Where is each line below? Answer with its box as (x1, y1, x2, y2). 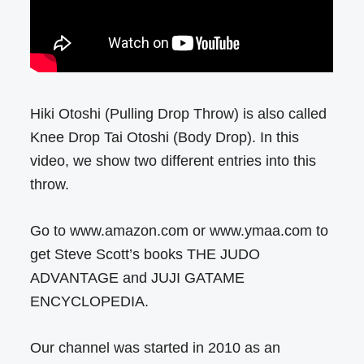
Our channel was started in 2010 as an (30, 340, 281, 357)
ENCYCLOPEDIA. (30, 293, 149, 310)
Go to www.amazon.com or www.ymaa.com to (30, 223, 329, 240)
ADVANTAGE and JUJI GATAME (30, 270, 245, 287)
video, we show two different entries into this (30, 153, 317, 170)
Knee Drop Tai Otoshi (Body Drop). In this (30, 129, 300, 146)
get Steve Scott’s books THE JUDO (30, 246, 261, 263)
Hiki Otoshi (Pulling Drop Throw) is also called (30, 106, 327, 123)
